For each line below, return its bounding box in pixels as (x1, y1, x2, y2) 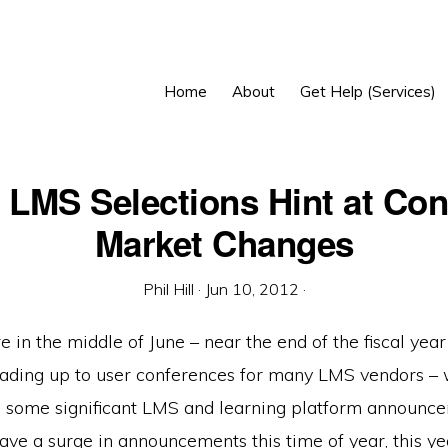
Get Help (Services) (299, 82, 436, 101)
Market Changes (94, 218, 354, 268)
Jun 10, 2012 (204, 279, 299, 299)
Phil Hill (142, 279, 194, 299)
